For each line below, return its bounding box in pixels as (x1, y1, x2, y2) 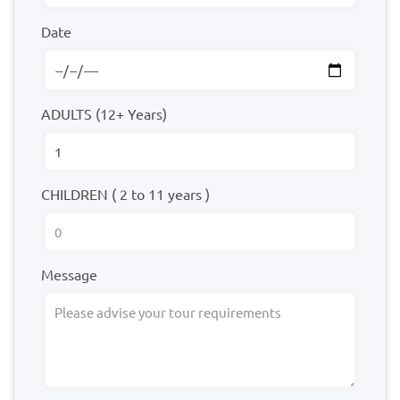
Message (41, 265, 97, 284)
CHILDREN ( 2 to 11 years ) (41, 185, 210, 204)
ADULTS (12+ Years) (41, 104, 167, 123)
